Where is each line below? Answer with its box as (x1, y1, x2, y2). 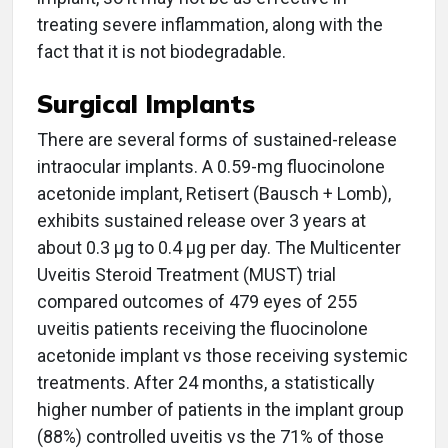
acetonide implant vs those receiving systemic (37, 345, 408, 366)
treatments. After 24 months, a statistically (37, 372, 375, 393)
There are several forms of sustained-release (37, 129, 397, 150)
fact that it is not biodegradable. (37, 41, 286, 62)
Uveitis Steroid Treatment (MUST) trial (37, 264, 336, 285)
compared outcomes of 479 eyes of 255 (37, 291, 357, 312)
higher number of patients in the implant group (37, 399, 404, 420)
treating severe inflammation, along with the (37, 14, 383, 35)
